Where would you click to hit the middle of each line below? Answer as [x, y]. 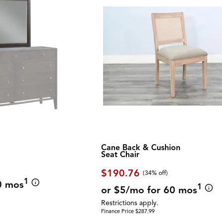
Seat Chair [120, 154]
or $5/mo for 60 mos [149, 190]
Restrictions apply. [130, 203]
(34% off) [156, 173]
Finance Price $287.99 [128, 211]
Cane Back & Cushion [141, 147]
